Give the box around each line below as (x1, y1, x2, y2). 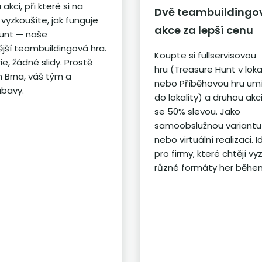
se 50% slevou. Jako (154, 105, 241, 118)
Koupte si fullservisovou (154, 49, 257, 62)
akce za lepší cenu (154, 23, 254, 38)
